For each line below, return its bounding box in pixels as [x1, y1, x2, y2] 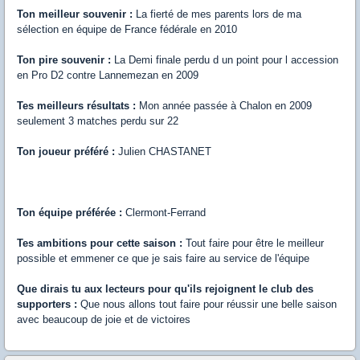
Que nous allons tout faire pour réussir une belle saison [77, 298, 337, 311]
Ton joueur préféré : [17, 145, 118, 158]
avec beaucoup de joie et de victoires [17, 313, 190, 326]
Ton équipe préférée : [17, 207, 122, 219]
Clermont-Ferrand [122, 207, 206, 219]
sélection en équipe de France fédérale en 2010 [17, 23, 237, 36]
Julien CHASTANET [118, 145, 211, 158]
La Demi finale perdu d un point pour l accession [114, 54, 338, 67]
